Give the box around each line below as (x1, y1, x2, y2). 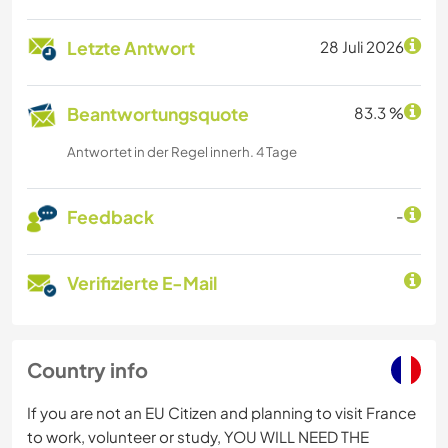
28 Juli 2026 (320, 37, 404, 57)
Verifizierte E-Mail (67, 272, 217, 295)
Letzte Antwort (67, 37, 195, 60)
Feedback (67, 206, 154, 229)
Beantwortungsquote (67, 103, 249, 126)
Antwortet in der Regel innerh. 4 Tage (67, 143, 297, 161)
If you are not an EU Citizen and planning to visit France (27, 403, 416, 423)
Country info (27, 357, 148, 383)
